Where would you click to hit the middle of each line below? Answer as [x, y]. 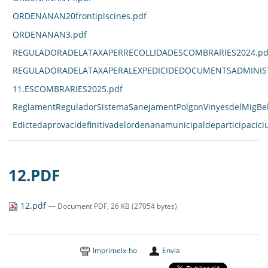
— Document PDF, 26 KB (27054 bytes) [113, 206]
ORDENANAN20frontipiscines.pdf [79, 16]
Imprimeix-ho [115, 250]
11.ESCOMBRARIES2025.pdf [67, 89]
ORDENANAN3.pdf [49, 34]
